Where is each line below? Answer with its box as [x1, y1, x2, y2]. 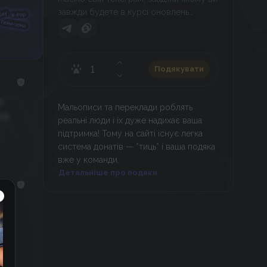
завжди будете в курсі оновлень [58, 7, 190, 17]
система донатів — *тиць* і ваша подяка [58, 142, 216, 151]
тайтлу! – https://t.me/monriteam [58, 20, 188, 30]
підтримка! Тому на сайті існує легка [58, 129, 203, 138]
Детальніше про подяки [58, 168, 158, 177]
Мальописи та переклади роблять [58, 103, 193, 112]
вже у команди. [58, 155, 120, 164]
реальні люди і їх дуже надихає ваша [58, 116, 203, 125]
